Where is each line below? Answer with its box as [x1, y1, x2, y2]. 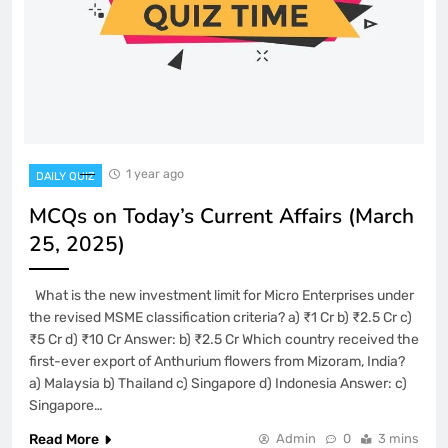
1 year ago [126, 165, 184, 181]
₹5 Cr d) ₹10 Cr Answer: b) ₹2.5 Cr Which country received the [29, 330, 419, 348]
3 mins [378, 430, 419, 446]
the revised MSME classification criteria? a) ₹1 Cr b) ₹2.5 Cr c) [29, 308, 412, 326]
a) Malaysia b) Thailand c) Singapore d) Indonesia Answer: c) [29, 374, 407, 392]
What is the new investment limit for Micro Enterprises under [29, 286, 414, 304]
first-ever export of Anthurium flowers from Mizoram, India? [29, 352, 405, 370]
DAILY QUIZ [36, 169, 95, 183]
